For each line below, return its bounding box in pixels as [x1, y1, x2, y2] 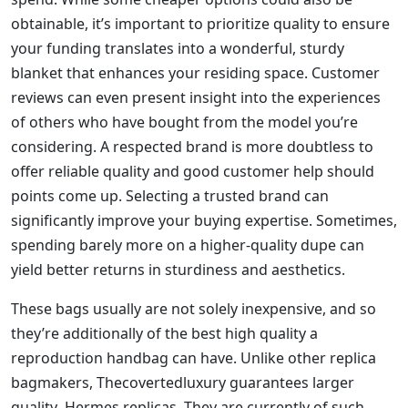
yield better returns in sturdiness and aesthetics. [11, 260, 345, 280]
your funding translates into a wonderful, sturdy [11, 38, 344, 59]
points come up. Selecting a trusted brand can [11, 186, 329, 207]
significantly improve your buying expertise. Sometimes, [11, 210, 397, 231]
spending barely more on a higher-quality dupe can [11, 235, 364, 256]
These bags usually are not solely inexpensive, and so [11, 299, 376, 320]
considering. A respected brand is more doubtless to [11, 137, 373, 158]
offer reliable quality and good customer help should [11, 161, 374, 182]
